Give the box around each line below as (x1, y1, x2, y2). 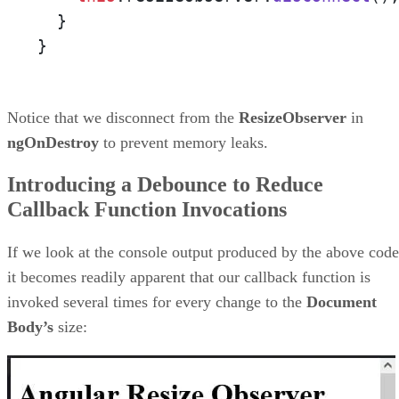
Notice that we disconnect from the (7, 108, 239, 126)
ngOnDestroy (7, 133, 99, 151)
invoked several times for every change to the (7, 293, 306, 312)
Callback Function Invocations (7, 198, 287, 222)
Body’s (7, 318, 53, 337)
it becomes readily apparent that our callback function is (7, 268, 370, 287)
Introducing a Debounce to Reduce (7, 173, 323, 197)
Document (306, 293, 377, 312)
